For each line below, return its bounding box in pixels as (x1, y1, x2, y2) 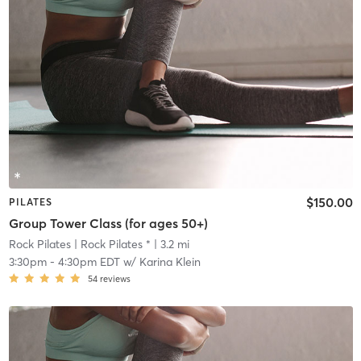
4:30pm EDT (57, 254, 120, 269)
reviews (99, 272, 131, 284)
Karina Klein (139, 254, 201, 269)
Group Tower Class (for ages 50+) (8, 214, 208, 231)
